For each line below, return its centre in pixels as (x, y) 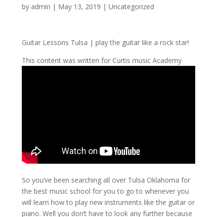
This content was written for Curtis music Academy (101, 60)
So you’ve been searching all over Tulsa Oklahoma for (106, 180)
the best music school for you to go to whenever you (105, 191)
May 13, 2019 (79, 6)
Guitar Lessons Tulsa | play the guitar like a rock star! (105, 42)
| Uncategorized (127, 6)
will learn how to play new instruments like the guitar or (108, 202)
